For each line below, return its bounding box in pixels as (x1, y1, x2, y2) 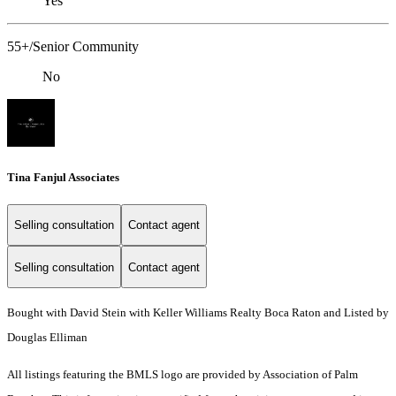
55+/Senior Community (7, 39, 139, 55)
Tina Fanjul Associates (7, 170, 119, 184)
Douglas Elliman (7, 331, 88, 345)
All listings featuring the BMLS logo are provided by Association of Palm (7, 368, 358, 382)
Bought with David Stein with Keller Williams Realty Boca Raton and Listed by (7, 306, 389, 320)
